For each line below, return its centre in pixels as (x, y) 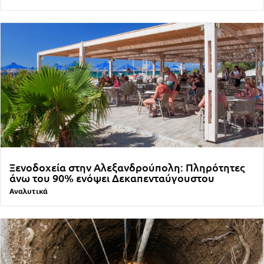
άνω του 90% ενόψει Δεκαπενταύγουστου (112, 177)
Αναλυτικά (29, 191)
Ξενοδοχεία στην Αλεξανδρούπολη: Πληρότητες (127, 167)
